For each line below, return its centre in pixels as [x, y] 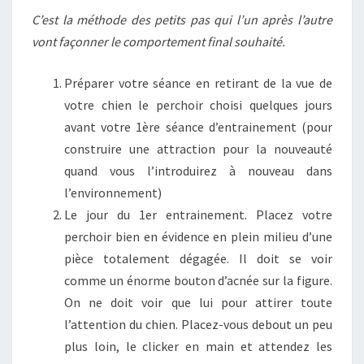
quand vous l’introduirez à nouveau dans [198, 171]
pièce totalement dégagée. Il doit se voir [198, 258]
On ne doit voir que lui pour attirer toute [198, 302]
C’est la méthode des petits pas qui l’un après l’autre [182, 19]
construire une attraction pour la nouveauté [198, 149]
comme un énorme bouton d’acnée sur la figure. [198, 280]
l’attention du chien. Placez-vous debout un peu [198, 324]
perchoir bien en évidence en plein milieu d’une [198, 236]
